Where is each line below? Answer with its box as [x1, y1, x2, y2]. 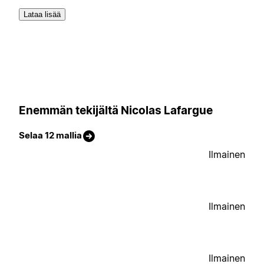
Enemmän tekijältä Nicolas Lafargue [19, 103, 213, 117]
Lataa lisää [24, 10, 61, 19]
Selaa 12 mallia [19, 130, 82, 141]
